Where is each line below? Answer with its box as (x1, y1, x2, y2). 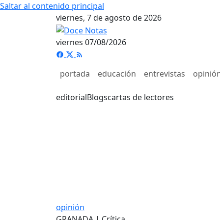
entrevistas (144, 68, 185, 79)
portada (60, 68, 90, 79)
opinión (56, 201, 84, 213)
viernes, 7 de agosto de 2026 (56, 12, 162, 23)
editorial (56, 91, 87, 103)
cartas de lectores (108, 91, 174, 103)
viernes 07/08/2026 (56, 36, 126, 48)
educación (98, 68, 136, 79)
